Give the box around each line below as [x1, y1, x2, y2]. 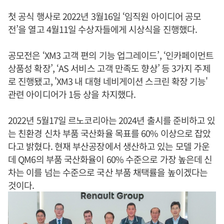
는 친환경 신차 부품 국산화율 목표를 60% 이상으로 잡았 [8, 126, 211, 139]
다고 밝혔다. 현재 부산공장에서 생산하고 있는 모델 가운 [8, 139, 210, 152]
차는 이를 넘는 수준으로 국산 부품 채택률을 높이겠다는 [8, 165, 208, 178]
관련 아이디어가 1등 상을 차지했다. [8, 87, 136, 100]
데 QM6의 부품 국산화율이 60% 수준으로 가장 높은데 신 [8, 152, 212, 165]
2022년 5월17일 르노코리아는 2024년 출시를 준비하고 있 [8, 113, 215, 126]
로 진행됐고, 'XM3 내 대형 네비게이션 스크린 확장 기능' [8, 74, 208, 87]
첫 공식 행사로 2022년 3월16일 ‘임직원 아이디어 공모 [8, 9, 201, 22]
